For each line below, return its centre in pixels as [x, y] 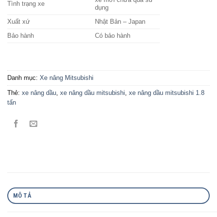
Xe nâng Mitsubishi [67, 78]
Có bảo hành [113, 36]
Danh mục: [23, 78]
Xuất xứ [19, 22]
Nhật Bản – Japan [120, 22]
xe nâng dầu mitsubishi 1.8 [167, 93]
